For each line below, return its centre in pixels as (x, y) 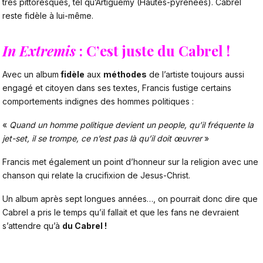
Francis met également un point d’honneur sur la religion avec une (130, 161)
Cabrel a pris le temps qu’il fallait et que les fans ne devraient (121, 212)
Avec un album (31, 75)
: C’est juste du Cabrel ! (153, 51)
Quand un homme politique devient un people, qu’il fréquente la (131, 125)
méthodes (125, 75)
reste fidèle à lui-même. (48, 15)
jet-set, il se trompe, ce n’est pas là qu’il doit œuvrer (103, 139)
